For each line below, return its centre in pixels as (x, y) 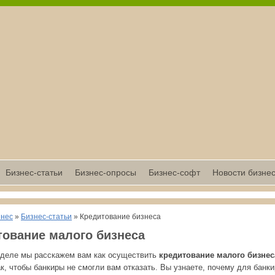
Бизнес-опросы (105, 172)
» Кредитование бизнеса (116, 217)
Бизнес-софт (174, 172)
